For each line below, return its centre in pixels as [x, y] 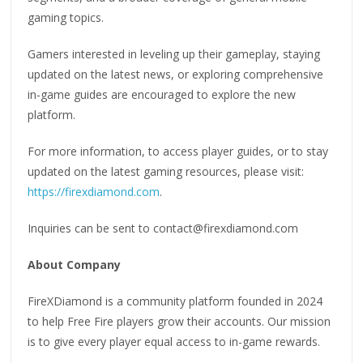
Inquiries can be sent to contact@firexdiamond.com [163, 228]
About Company [75, 265]
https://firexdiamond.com [94, 192]
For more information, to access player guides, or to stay [178, 152]
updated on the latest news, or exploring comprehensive [176, 75]
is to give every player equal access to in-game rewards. [174, 342]
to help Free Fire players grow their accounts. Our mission [179, 322]
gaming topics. [66, 18]
